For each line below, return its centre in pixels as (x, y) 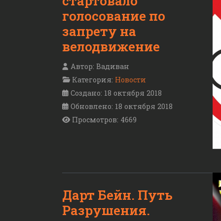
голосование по (114, 16)
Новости (130, 79)
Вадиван (113, 66)
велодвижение (111, 46)
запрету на (99, 31)
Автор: (82, 66)
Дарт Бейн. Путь (117, 195)
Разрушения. (106, 210)
